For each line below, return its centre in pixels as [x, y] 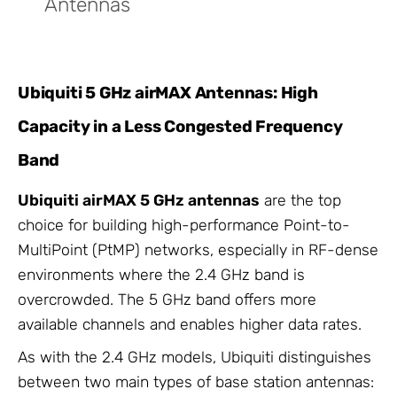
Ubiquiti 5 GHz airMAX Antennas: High [168, 93]
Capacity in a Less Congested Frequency [180, 126]
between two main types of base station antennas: [196, 382]
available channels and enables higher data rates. [190, 324]
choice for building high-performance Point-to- [184, 225]
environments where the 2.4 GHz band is [161, 274]
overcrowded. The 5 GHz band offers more [167, 299]
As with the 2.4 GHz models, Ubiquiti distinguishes [195, 358]
